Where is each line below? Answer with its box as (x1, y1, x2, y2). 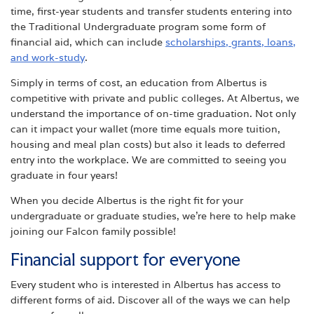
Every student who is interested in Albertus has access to (11, 278, 281, 291)
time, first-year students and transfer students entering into (11, 5, 292, 18)
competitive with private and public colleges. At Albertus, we (11, 92, 299, 105)
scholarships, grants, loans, (165, 36, 296, 49)
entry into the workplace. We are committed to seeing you (11, 153, 287, 167)
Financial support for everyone (11, 248, 240, 270)
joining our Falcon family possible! (11, 225, 176, 238)
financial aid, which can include (11, 36, 165, 49)
